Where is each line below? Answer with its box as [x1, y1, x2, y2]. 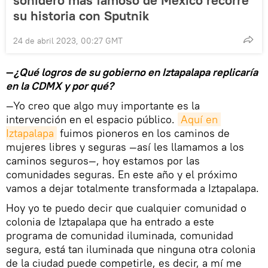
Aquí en [181, 112, 218, 126]
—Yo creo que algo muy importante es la [6, 98, 200, 112]
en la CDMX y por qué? [6, 78, 114, 93]
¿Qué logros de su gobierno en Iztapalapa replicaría [14, 65, 258, 79]
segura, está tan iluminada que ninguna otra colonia [6, 242, 255, 256]
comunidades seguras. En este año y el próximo [6, 167, 237, 181]
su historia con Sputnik [13, 7, 149, 24]
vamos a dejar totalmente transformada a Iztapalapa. [6, 181, 259, 195]
